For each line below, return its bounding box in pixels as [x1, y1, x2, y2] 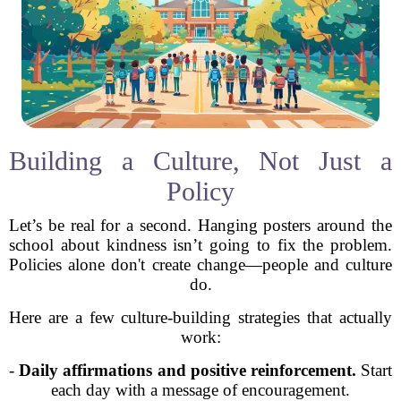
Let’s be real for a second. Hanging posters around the [9, 216, 392, 235]
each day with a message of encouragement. [51, 380, 350, 399]
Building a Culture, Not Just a [9, 146, 392, 175]
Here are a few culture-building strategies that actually [9, 308, 392, 327]
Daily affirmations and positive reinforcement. [19, 361, 356, 380]
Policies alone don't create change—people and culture [9, 255, 392, 274]
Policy [166, 176, 235, 206]
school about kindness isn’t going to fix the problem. [9, 235, 392, 254]
